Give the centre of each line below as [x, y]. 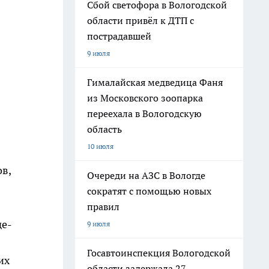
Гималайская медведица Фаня [155, 82]
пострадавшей [119, 36]
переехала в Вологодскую [144, 113]
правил [103, 207]
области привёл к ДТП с [141, 20]
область [104, 129]
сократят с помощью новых [149, 191]
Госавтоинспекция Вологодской [159, 253]
